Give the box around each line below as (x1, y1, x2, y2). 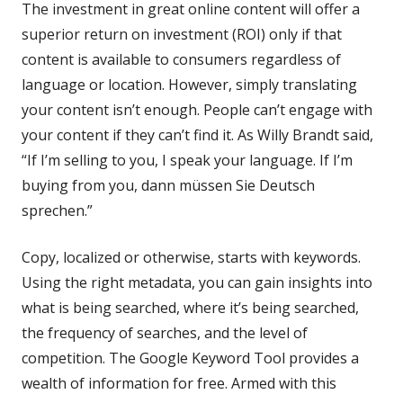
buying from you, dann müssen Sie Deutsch (22, 175, 315, 195)
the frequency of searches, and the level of (22, 322, 308, 343)
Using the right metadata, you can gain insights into (22, 272, 372, 292)
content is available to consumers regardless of (22, 49, 341, 69)
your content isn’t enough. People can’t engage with (22, 99, 372, 120)
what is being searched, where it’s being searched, (22, 297, 359, 318)
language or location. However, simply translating (22, 74, 357, 94)
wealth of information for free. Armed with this (22, 372, 336, 393)
